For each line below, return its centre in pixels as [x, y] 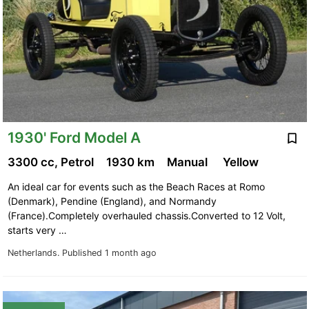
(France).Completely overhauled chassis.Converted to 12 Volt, [146, 216]
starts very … [38, 230]
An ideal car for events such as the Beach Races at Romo [136, 187]
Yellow [242, 162]
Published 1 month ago [109, 253]
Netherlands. [34, 253]
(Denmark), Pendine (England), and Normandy [112, 201]
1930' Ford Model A [74, 137]
